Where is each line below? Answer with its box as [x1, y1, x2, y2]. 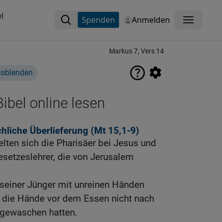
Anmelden [131, 14, 170, 25]
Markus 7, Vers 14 [109, 47, 164, 55]
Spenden [81, 14, 115, 25]
